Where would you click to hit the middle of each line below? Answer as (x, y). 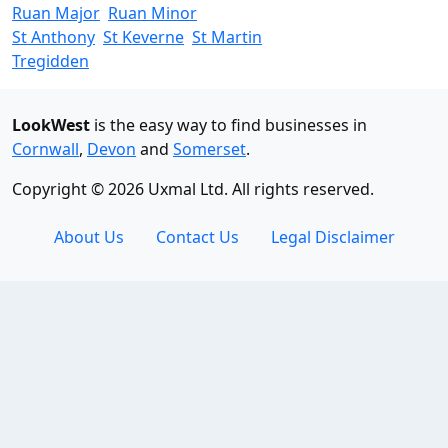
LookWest (51, 125)
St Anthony (53, 37)
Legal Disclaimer (332, 237)
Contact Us (197, 237)
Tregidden (50, 61)
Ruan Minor (152, 13)
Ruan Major (56, 13)
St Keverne (143, 37)
